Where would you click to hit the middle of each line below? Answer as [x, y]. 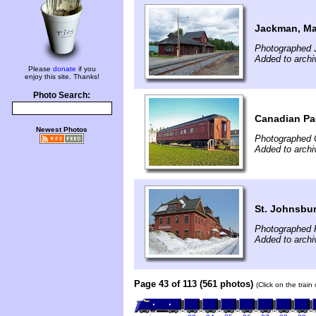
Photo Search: [62, 95]
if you [86, 69]
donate [64, 69]
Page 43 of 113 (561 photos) [194, 284]
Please [40, 69]
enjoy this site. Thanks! [62, 77]
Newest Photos [62, 129]
